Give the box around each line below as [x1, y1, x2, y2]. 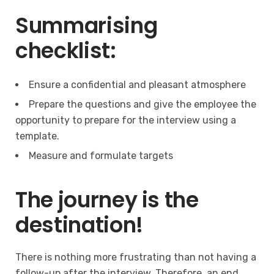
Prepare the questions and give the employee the [29, 98, 256, 110]
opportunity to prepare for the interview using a [15, 114, 236, 126]
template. [15, 130, 59, 142]
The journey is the [15, 184, 199, 215]
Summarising [15, 10, 158, 40]
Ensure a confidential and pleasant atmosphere [29, 78, 246, 91]
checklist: [15, 35, 116, 65]
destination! [15, 209, 143, 240]
